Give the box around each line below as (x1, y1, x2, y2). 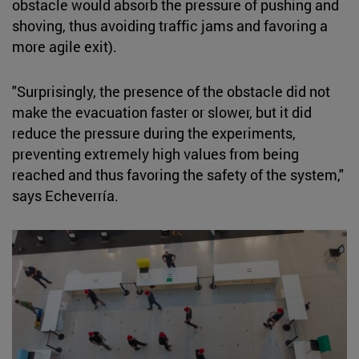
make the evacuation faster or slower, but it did (12, 102, 312, 122)
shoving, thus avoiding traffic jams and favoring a (12, 15, 328, 35)
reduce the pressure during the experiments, (12, 123, 296, 143)
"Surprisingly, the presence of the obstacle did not (12, 81, 330, 101)
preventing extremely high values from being (12, 143, 299, 163)
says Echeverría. (12, 185, 119, 205)
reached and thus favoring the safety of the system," (12, 164, 344, 184)
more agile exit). (12, 36, 117, 56)
